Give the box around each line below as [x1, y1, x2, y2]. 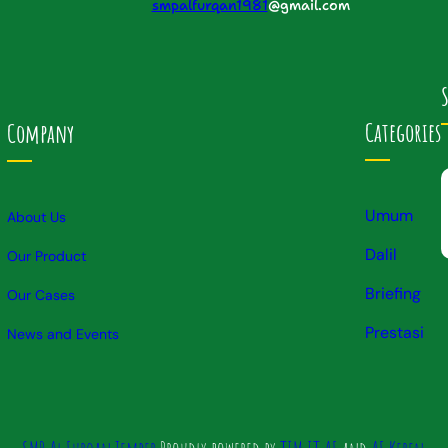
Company [6, 116, 74, 149]
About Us [6, 208, 66, 227]
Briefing [365, 283, 422, 305]
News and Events [6, 325, 119, 344]
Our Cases [6, 286, 75, 305]
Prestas [365, 322, 421, 344]
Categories [365, 115, 442, 148]
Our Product [6, 247, 86, 266]
